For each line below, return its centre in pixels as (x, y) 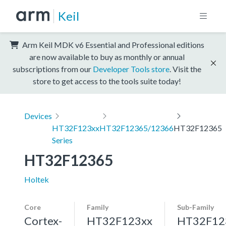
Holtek (37, 179)
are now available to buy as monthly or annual (107, 56)
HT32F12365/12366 (136, 128)
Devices (38, 116)
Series (62, 140)
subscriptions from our (53, 69)
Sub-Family (195, 207)
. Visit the (185, 69)
